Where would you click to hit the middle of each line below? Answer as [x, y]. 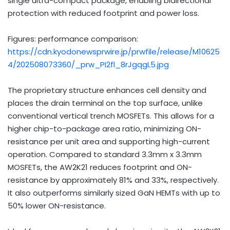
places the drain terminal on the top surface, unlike [105, 103]
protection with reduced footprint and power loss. [103, 13]
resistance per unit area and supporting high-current [109, 141]
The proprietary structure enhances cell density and [107, 90]
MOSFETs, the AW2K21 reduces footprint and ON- [100, 167]
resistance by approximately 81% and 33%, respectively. [113, 180]
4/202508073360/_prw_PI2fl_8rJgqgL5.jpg [88, 64]
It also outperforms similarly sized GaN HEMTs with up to [114, 193]
